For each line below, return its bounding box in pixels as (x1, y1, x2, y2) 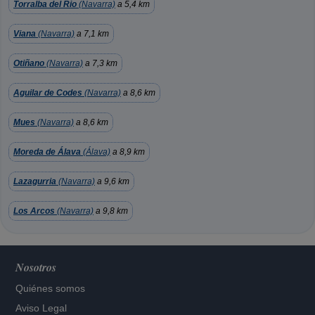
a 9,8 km (94, 206, 128, 216)
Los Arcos (13, 206, 55, 216)
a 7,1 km (75, 29, 109, 39)
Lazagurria (13, 176, 56, 186)
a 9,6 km (95, 176, 129, 186)
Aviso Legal (15, 302, 67, 314)
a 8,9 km (110, 147, 145, 157)
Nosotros (15, 259, 57, 275)
